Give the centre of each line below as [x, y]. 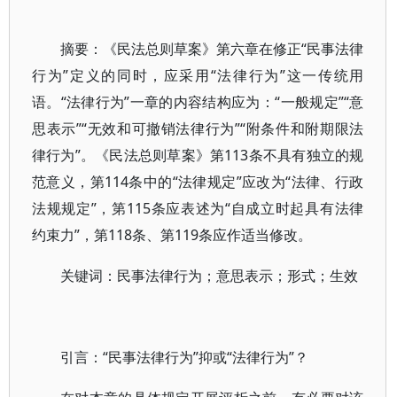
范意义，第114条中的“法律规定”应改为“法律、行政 [198, 182]
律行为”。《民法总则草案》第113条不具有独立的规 [198, 155]
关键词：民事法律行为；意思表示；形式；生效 [209, 276]
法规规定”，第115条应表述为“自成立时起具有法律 [198, 208]
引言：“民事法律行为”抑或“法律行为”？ [184, 357]
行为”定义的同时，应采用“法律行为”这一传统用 [198, 75]
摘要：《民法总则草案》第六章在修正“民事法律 [212, 49]
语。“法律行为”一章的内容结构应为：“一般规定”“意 [198, 102]
